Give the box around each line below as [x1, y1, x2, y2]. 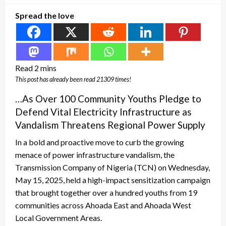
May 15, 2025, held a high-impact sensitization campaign [15, 175, 210, 185]
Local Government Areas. [15, 212, 102, 222]
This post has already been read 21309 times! [15, 75, 131, 83]
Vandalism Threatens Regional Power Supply [15, 119, 205, 131]
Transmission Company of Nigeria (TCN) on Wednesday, [15, 162, 210, 172]
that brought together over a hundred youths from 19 [15, 187, 197, 197]
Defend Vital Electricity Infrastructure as [15, 105, 192, 118]
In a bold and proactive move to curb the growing [15, 137, 184, 147]
